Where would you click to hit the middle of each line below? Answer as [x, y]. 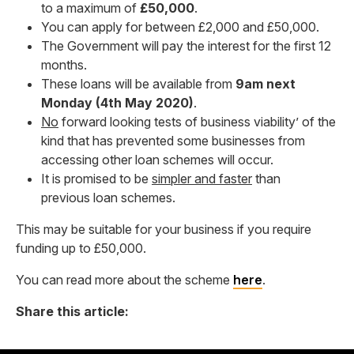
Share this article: [72, 311]
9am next [265, 84]
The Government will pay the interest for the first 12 [186, 46]
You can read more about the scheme [124, 280]
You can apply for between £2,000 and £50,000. [180, 27]
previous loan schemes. [108, 198]
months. [64, 65]
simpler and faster [202, 179]
